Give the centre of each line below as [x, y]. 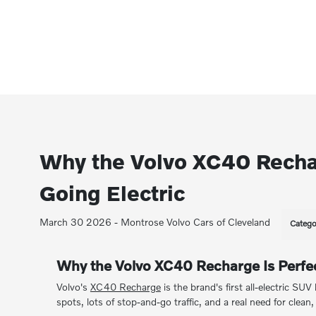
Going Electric [113, 193]
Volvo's [73, 287]
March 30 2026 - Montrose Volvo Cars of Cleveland [155, 222]
